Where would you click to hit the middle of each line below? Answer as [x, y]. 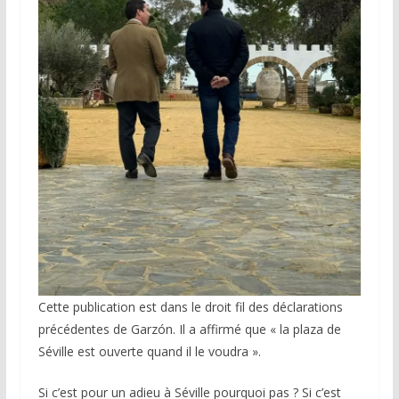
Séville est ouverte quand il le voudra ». [149, 352]
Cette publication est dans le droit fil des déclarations [190, 307]
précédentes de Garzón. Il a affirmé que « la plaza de [189, 330]
